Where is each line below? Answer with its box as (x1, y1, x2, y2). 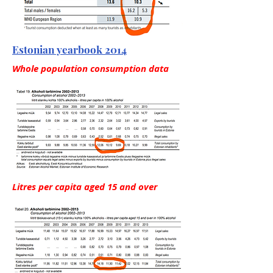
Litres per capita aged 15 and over (12, 180, 157, 193)
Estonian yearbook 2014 (12, 43, 127, 56)
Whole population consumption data (12, 62, 169, 75)
